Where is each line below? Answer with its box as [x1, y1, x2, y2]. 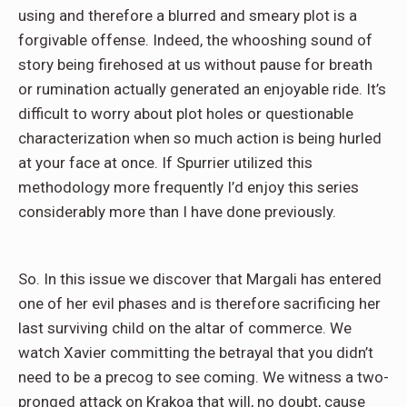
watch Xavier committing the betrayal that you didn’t [18, 342, 373, 362]
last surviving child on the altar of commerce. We [18, 318, 352, 337]
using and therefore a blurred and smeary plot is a [18, 5, 357, 25]
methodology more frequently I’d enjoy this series [18, 177, 359, 196]
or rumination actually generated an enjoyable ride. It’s [18, 79, 386, 98]
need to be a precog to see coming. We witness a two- [18, 367, 389, 386]
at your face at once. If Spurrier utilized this [18, 153, 313, 172]
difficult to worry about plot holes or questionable [18, 104, 353, 123]
